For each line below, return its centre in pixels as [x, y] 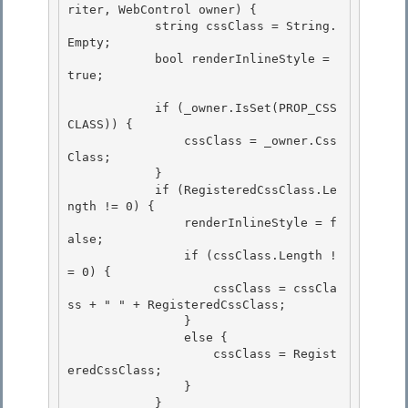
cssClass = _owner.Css [126, 141]
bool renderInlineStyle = [111, 59]
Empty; [93, 43]
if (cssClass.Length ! [126, 256]
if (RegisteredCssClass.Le [111, 190]
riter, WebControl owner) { [162, 10]
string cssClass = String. [111, 26]
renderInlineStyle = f [126, 223]
